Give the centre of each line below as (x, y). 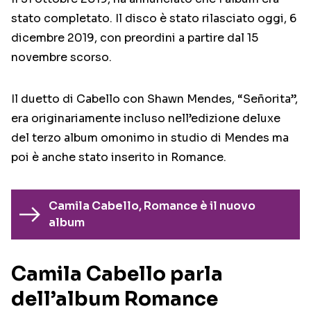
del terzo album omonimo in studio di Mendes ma (150, 138)
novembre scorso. (61, 58)
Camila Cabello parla (117, 274)
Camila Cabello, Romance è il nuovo (152, 206)
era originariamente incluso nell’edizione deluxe (146, 119)
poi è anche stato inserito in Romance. (119, 158)
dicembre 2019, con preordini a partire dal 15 (135, 38)
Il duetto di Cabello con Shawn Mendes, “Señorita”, (154, 99)
